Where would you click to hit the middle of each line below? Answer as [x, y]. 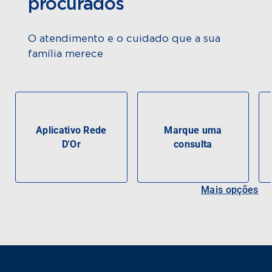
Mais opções [230, 189]
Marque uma [193, 130]
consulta [193, 144]
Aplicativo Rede [71, 130]
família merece [66, 53]
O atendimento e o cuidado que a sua [124, 38]
